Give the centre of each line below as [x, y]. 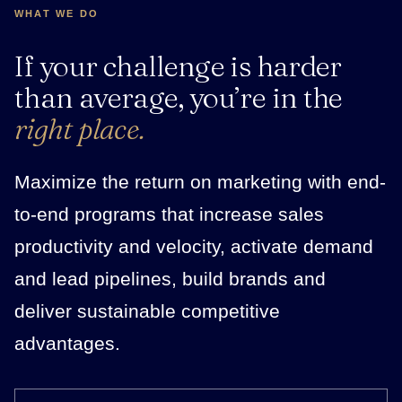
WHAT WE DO [57, 14]
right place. [80, 129]
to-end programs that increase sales [169, 214]
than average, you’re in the [179, 98]
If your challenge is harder [178, 66]
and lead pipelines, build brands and [170, 279]
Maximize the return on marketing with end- [200, 182]
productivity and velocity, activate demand [194, 247]
